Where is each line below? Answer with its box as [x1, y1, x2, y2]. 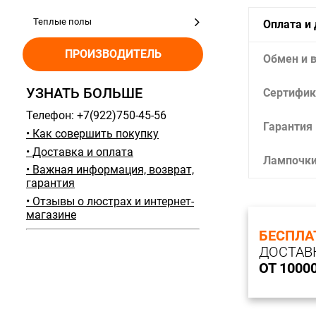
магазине [26, 208, 76, 221]
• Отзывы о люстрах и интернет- [26, 195, 194, 208]
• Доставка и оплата [26, 145, 133, 159]
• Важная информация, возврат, [26, 163, 194, 177]
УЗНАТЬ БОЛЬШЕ [26, 85, 142, 102]
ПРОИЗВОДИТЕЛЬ [64, 47, 162, 61]
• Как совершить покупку [26, 126, 159, 140]
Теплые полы [33, 16, 92, 27]
